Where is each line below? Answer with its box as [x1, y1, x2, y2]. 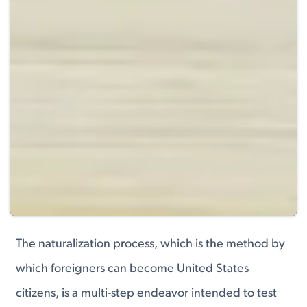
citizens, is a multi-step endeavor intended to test [16, 286, 278, 300]
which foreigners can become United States [16, 262, 249, 275]
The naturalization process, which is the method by [16, 237, 286, 251]
